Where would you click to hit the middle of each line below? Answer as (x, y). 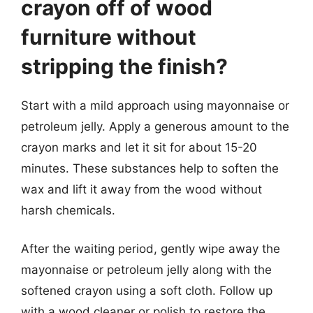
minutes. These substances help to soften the (150, 168)
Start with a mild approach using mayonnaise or (155, 105)
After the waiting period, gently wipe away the (151, 249)
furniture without (109, 37)
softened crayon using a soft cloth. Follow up (147, 291)
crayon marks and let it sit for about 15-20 (139, 147)
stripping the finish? (124, 66)
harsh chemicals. (68, 210)
